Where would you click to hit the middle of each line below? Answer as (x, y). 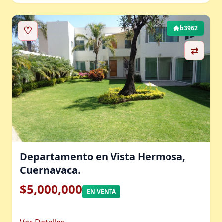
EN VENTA (101, 192)
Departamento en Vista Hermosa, (103, 156)
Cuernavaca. (50, 170)
